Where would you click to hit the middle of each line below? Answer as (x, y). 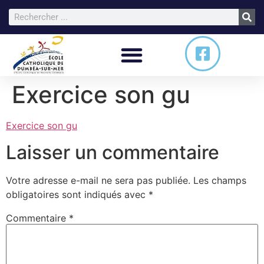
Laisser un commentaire (113, 152)
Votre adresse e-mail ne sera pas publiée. (98, 180)
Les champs (220, 180)
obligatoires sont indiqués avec (77, 194)
